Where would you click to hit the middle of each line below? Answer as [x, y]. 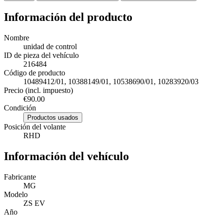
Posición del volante [35, 127]
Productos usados [53, 117]
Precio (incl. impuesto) [38, 90]
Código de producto [35, 73]
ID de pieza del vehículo [41, 55]
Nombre [17, 37]
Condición [20, 108]
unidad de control [50, 46]
